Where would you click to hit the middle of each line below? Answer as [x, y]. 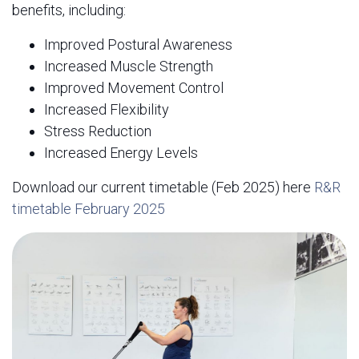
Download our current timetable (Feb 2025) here [163, 187]
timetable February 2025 [89, 209]
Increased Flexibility [107, 109]
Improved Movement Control [134, 88]
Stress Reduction [98, 131]
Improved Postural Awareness [138, 44]
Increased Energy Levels [121, 153]
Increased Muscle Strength [129, 66]
